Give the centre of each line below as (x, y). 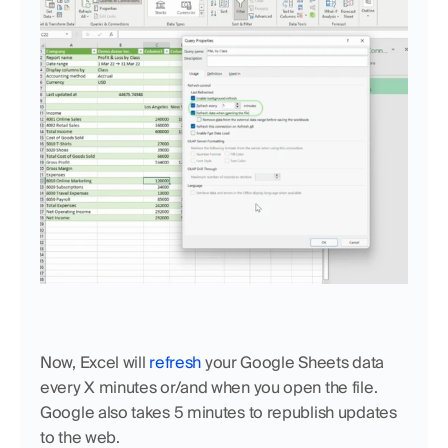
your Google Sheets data (292, 362)
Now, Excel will (95, 362)
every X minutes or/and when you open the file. (209, 387)
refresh (175, 362)
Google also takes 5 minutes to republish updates (218, 412)
